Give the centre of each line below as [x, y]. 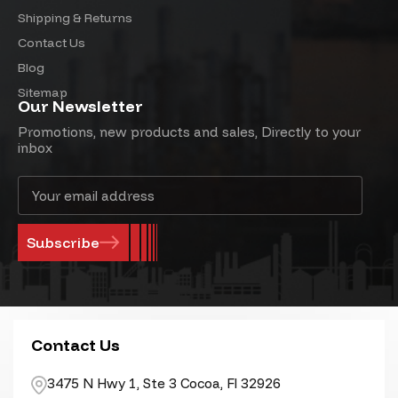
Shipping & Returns [75, 18]
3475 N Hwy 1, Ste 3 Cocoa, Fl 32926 [164, 383]
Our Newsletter [80, 106]
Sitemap [43, 92]
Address [44, 203]
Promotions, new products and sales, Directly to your [189, 132]
